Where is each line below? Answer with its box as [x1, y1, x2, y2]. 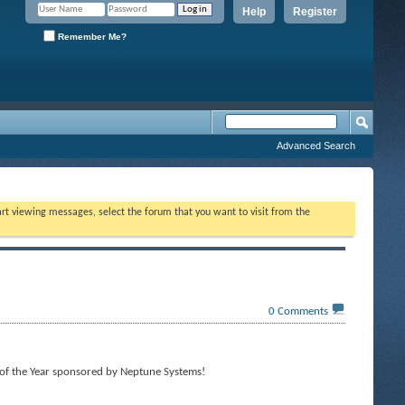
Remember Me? [55, 31, 127, 42]
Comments [277, 305, 328, 317]
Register [293, 5, 337, 18]
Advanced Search [277, 140, 355, 151]
